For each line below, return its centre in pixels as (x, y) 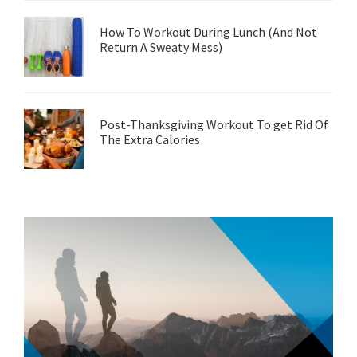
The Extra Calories (150, 139)
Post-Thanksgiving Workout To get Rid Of (214, 124)
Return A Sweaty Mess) (161, 47)
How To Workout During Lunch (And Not (208, 32)
